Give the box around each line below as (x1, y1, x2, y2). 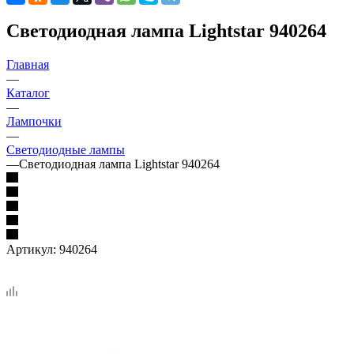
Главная (6, 57, 49, 71)
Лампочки (6, 114, 62, 128)
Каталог (6, 85, 50, 100)
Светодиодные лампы (6, 142, 125, 156)
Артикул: (6, 242, 56, 256)
